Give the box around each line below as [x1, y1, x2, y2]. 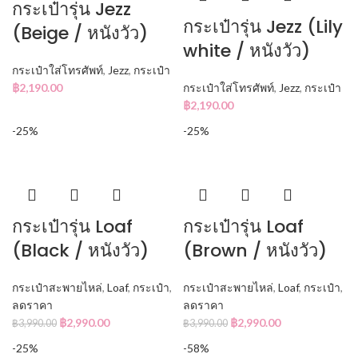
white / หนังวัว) [183, 38, 310, 63]
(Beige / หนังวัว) [12, 20, 148, 46]
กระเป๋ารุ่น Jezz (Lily [183, 14, 343, 39]
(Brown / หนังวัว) [183, 237, 327, 263]
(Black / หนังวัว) [12, 237, 149, 263]
